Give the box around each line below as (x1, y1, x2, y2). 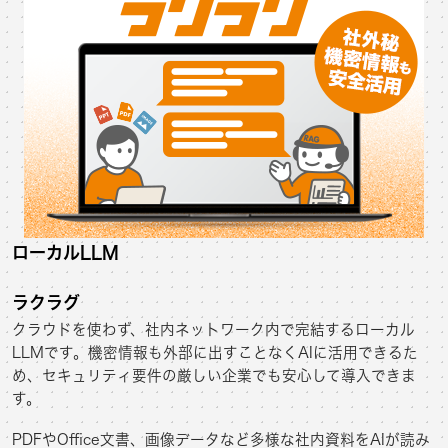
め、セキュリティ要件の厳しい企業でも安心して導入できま (12, 368, 416, 384)
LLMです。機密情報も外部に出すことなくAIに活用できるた (12, 345, 418, 361)
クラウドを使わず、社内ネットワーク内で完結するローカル (12, 322, 415, 338)
